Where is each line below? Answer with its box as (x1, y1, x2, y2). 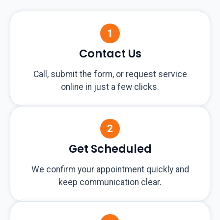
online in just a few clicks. (61, 82, 159, 92)
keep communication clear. (58, 177, 162, 187)
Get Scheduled (68, 140, 152, 157)
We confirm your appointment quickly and (31, 164, 189, 174)
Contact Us (79, 45, 141, 61)
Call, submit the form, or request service (33, 69, 187, 79)
